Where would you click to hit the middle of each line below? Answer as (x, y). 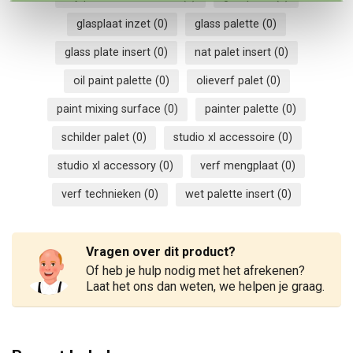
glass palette (229, 24)
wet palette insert (231, 194)
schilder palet (97, 137)
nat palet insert (234, 52)
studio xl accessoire (225, 137)
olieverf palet (231, 80)
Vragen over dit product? (161, 251)
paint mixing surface (110, 109)
